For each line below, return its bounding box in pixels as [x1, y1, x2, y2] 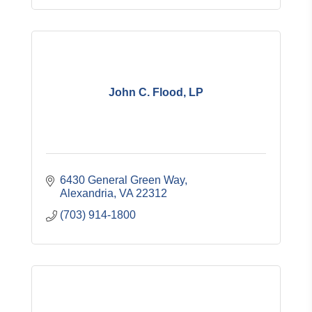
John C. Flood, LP [109, 86, 203, 98]
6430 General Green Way [60, 174, 185, 186]
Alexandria [60, 187, 114, 199]
